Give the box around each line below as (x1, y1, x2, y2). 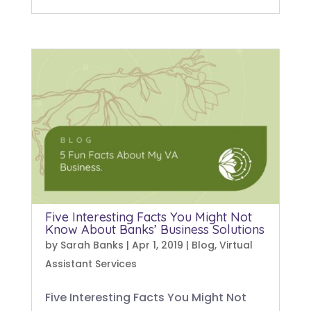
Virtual (219, 238, 253, 252)
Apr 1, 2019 (131, 238, 183, 252)
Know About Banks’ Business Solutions (44, 221, 264, 237)
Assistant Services (44, 257, 137, 271)
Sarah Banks (60, 238, 124, 252)
